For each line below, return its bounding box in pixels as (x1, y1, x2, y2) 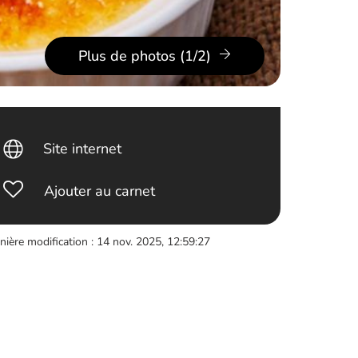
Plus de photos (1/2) (78, 46, 211, 66)
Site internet (42, 139, 121, 158)
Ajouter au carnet (44, 181, 156, 201)
